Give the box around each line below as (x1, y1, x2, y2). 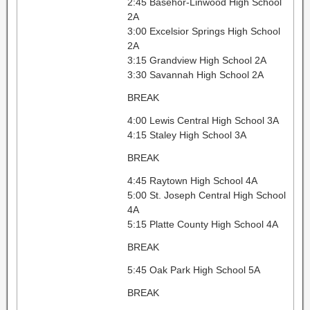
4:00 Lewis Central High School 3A (127, 114, 279, 126)
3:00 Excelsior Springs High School (127, 25, 280, 37)
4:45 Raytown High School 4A (127, 174, 257, 186)
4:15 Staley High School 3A (127, 129, 246, 140)
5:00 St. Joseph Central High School (127, 189, 286, 201)
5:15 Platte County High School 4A (127, 218, 278, 230)
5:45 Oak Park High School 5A (127, 264, 260, 275)
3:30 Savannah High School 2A (127, 69, 264, 80)
